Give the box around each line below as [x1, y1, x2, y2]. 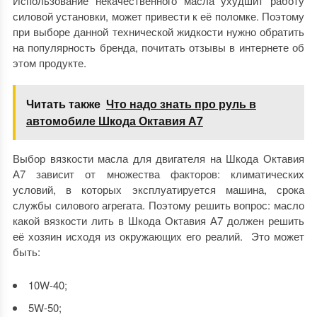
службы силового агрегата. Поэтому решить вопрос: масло [12, 197, 305, 213]
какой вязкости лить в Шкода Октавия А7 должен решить [12, 213, 305, 229]
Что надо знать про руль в [105, 96, 256, 113]
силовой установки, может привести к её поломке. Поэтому [12, 8, 305, 24]
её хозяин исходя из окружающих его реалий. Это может [12, 229, 305, 244]
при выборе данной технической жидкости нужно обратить [12, 24, 305, 40]
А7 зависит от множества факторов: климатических [12, 166, 305, 182]
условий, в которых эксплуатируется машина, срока [12, 182, 305, 197]
